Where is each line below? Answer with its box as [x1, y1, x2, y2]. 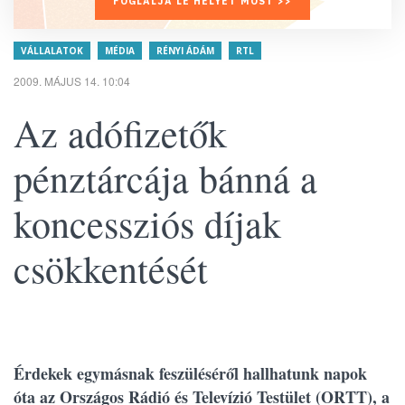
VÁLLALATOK [21, 44, 83, 57]
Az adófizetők [14, 108, 227, 158]
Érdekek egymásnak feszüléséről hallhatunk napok [14, 362, 367, 385]
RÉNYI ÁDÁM [156, 44, 214, 57]
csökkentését [14, 243, 208, 294]
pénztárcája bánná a [14, 153, 317, 203]
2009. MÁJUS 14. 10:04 [14, 73, 130, 89]
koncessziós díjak [14, 198, 281, 249]
